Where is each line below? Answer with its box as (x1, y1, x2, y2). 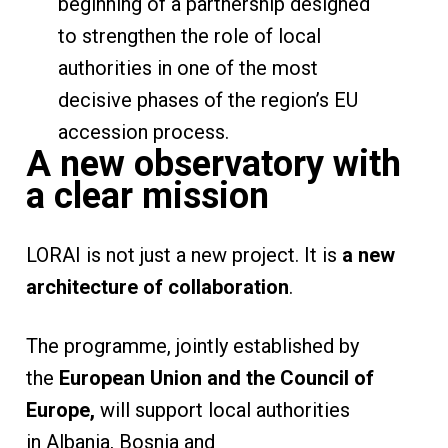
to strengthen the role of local (57, 23, 321, 48)
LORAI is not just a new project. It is (25, 242, 342, 267)
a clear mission (25, 174, 269, 217)
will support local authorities (99, 397, 350, 422)
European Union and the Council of (58, 365, 374, 390)
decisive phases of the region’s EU (57, 87, 358, 112)
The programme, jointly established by (25, 333, 359, 358)
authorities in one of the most (57, 55, 318, 80)
